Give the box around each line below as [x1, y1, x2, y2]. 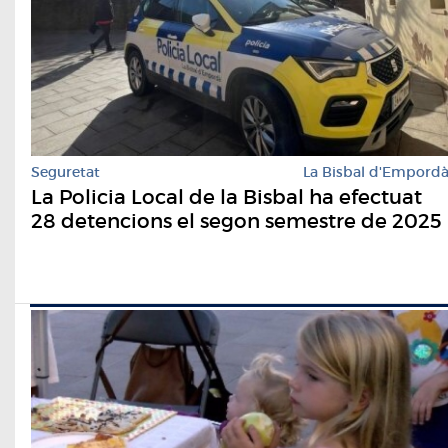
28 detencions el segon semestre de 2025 [31, 209, 442, 234]
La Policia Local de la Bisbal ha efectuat [31, 185, 422, 210]
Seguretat [31, 163, 100, 182]
